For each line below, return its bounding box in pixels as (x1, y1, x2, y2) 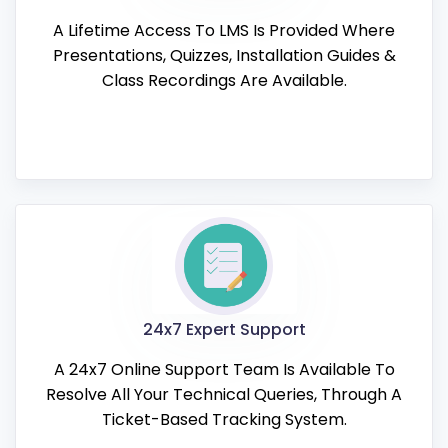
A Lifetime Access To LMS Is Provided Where (53, 18, 395, 42)
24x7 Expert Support (142, 318, 306, 342)
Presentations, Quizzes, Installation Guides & (52, 43, 396, 67)
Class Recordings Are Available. (101, 68, 347, 92)
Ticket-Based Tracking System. (101, 407, 347, 431)
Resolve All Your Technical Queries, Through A (46, 382, 402, 406)
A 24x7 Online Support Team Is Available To (53, 357, 395, 381)
